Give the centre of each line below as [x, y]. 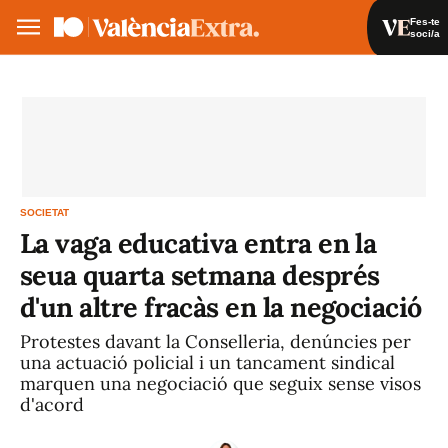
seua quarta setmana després [200, 275]
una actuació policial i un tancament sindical [207, 362]
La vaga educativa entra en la [198, 243]
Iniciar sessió [338, 79]
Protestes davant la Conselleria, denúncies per [215, 341]
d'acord [52, 404]
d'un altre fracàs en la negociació [221, 307]
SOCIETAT [44, 212]
